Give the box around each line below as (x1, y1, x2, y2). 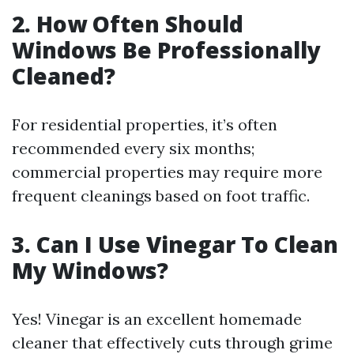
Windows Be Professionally (12, 35, 321, 65)
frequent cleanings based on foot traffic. (12, 186, 310, 205)
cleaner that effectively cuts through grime (12, 333, 333, 352)
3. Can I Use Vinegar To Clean (12, 229, 338, 259)
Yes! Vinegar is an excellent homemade (12, 309, 302, 329)
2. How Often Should (12, 9, 243, 39)
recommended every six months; (12, 138, 254, 158)
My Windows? (12, 255, 168, 285)
